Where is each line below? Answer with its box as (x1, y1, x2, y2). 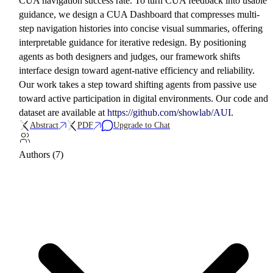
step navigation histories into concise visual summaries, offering (19, 23, 263, 34)
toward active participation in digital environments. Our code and (19, 93, 268, 104)
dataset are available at (19, 107, 107, 118)
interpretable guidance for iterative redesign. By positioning (19, 37, 246, 48)
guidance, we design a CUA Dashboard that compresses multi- (19, 9, 260, 19)
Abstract (30, 121, 58, 130)
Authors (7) (19, 149, 63, 160)
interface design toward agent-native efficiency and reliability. (19, 65, 255, 76)
